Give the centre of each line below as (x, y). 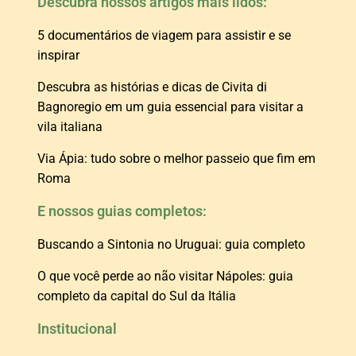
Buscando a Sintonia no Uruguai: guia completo (171, 245)
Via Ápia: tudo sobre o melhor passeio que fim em (176, 159)
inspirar (58, 56)
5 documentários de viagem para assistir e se (164, 36)
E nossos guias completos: (122, 211)
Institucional (77, 329)
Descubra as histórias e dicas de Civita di (152, 87)
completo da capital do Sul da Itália (137, 296)
